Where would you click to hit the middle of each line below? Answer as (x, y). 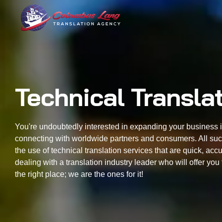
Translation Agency (24, 37)
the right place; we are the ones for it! (79, 174)
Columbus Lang (31, 39)
